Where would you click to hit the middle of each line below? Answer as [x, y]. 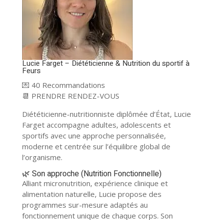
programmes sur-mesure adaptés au [85, 205]
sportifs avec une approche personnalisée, [94, 136]
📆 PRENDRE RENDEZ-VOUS [70, 96]
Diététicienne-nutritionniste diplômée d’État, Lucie [106, 114]
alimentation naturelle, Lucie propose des [92, 194]
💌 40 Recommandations [63, 85]
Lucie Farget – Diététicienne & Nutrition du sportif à [106, 63]
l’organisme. [42, 157]
